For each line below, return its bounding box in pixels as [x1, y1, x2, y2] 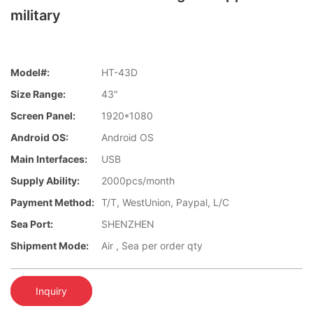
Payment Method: [10, 196, 94, 209]
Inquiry [36, 284, 67, 297]
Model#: [10, 66, 50, 79]
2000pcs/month [101, 175, 175, 187]
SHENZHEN [101, 218, 154, 231]
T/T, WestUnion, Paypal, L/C [101, 196, 229, 209]
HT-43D [101, 66, 138, 79]
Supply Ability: [10, 175, 80, 187]
